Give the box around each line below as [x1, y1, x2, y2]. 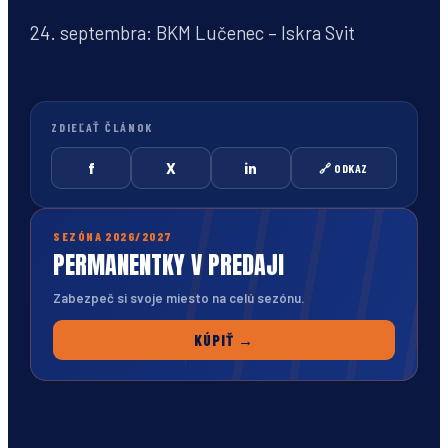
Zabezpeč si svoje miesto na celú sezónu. [53, 290, 305, 307]
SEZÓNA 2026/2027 [53, 229, 173, 244]
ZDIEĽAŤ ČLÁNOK [51, 120, 153, 135]
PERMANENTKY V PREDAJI [53, 247, 285, 284]
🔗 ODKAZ [319, 161, 368, 176]
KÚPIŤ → [194, 331, 254, 350]
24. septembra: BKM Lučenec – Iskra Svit [30, 21, 356, 45]
